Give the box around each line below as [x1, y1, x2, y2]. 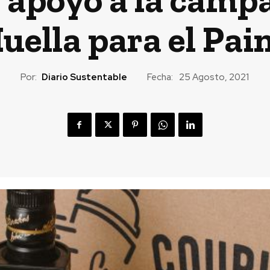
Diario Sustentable [42, 71, 127, 83]
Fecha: [147, 71, 173, 83]
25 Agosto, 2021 [179, 71, 249, 84]
